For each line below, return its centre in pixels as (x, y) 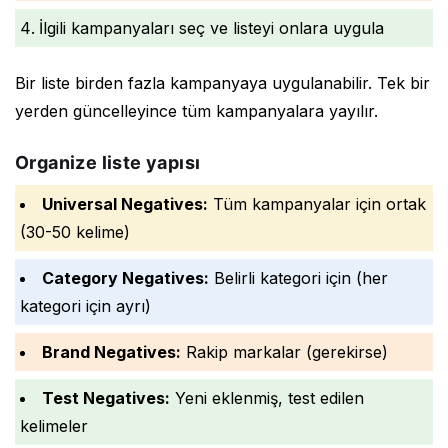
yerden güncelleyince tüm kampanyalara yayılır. (196, 110)
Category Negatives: (125, 277)
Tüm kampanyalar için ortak (317, 203)
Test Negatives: (106, 397)
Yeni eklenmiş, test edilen (267, 397)
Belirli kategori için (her (298, 277)
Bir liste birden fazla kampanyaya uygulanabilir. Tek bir (222, 82)
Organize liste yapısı (108, 162)
